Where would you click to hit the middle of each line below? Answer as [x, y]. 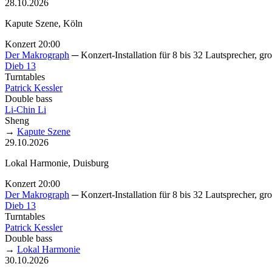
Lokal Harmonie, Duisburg [57, 163]
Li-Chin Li [25, 109]
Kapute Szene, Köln [44, 23]
